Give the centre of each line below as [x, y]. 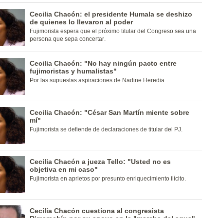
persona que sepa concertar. [67, 39]
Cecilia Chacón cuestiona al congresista [97, 211]
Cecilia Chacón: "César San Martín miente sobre [109, 112]
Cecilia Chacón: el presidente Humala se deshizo [111, 14]
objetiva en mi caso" [64, 169]
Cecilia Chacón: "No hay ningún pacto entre [103, 63]
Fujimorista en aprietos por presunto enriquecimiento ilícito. [108, 179]
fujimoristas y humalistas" [73, 71]
